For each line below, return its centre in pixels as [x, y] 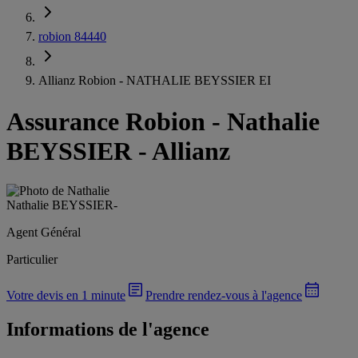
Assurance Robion [106, 122]
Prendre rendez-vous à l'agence [224, 295]
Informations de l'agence [108, 329]
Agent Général [44, 232]
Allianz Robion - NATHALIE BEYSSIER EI [155, 80]
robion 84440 [72, 36]
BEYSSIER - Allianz [118, 151]
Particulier [32, 259]
